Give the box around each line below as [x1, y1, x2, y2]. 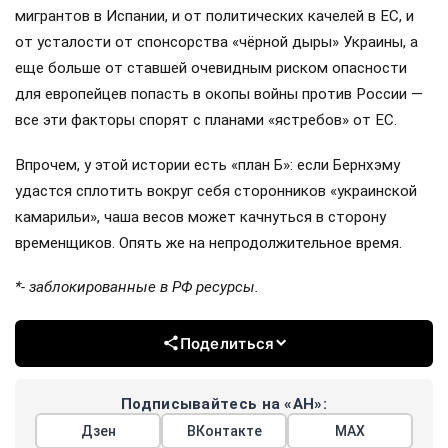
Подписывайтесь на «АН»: [121, 394, 327, 413]
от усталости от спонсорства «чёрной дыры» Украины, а [15, 33, 418, 52]
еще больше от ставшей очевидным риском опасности [15, 59, 407, 78]
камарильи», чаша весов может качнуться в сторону [15, 207, 386, 226]
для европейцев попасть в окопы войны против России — [15, 85, 423, 104]
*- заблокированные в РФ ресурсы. [15, 277, 259, 296]
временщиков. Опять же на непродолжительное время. [15, 233, 402, 252]
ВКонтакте [186, 422, 262, 439]
